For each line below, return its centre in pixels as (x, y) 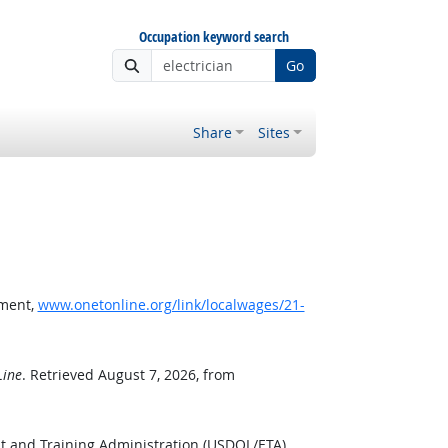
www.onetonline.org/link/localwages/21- (171, 304)
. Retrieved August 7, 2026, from (128, 374)
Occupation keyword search (213, 36)
